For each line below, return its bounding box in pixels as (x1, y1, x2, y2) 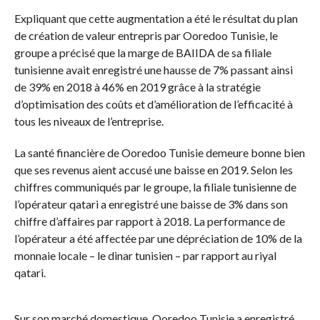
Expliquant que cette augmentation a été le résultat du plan (14, 11, 298, 26)
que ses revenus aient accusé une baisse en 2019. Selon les (14, 163, 293, 177)
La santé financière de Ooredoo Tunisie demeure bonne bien (14, 146, 305, 160)
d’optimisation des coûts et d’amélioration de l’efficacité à (14, 97, 293, 111)
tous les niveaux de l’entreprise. (14, 114, 164, 129)
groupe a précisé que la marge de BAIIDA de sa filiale (14, 46, 271, 60)
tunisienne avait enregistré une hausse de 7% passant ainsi (14, 63, 293, 77)
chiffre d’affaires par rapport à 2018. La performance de (14, 214, 285, 229)
